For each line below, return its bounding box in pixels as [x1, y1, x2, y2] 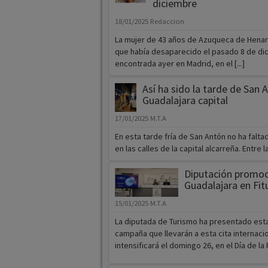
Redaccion [150, 17, 184, 26]
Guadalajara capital [142, 93, 228, 108]
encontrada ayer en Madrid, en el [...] [114, 58, 245, 69]
